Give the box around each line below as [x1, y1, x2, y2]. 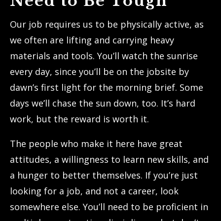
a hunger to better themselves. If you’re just [10, 169, 198, 181]
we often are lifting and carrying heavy [10, 34, 174, 46]
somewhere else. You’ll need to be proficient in [10, 200, 208, 213]
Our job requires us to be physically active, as [10, 18, 204, 30]
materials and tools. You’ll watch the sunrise [10, 49, 198, 62]
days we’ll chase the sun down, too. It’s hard [10, 97, 195, 109]
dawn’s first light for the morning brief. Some [10, 81, 203, 93]
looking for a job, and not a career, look [10, 184, 179, 197]
